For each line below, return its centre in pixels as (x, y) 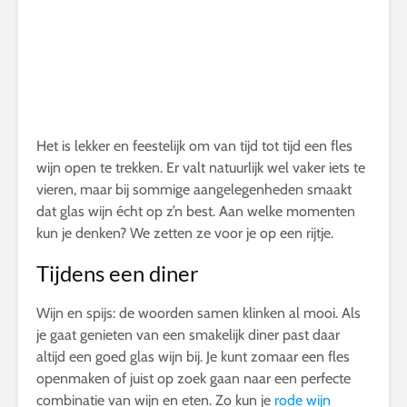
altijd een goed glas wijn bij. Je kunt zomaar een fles (193, 357)
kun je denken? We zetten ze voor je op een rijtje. (185, 233)
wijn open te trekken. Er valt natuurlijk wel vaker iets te (201, 168)
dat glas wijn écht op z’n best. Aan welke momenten (196, 212)
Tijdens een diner (118, 273)
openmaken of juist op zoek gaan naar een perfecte (194, 379)
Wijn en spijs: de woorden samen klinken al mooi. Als (199, 313)
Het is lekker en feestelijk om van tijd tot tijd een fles (194, 146)
